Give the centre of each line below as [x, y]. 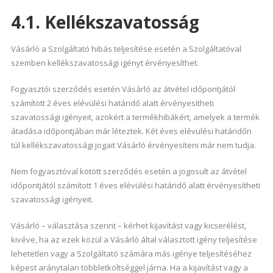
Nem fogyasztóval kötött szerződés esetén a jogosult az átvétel [129, 171]
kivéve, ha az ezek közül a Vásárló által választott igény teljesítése [134, 239]
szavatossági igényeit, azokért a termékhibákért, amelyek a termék [135, 117]
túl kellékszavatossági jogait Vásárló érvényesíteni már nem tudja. [133, 145]
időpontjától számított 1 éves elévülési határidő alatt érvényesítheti [135, 185]
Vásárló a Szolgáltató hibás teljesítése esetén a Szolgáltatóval [126, 49]
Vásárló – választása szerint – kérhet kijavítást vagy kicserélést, [128, 225]
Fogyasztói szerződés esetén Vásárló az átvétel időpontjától [123, 89]
